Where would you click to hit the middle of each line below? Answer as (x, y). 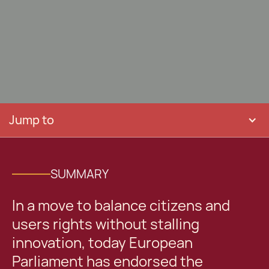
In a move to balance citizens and (121, 206)
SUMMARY (80, 174)
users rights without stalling (106, 224)
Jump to (32, 120)
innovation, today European (102, 243)
